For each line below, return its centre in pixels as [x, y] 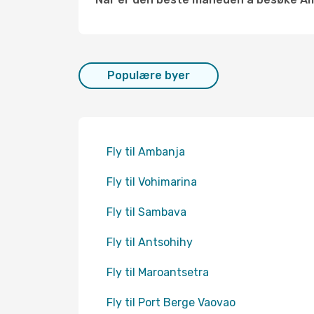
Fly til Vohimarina [152, 182]
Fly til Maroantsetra [158, 272]
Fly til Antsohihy [150, 242]
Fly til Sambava [146, 212]
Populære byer [149, 75]
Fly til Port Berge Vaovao [171, 302]
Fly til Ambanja [146, 152]
